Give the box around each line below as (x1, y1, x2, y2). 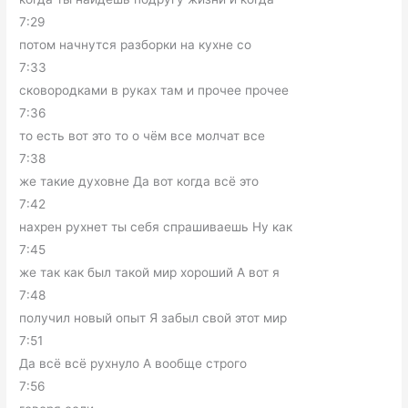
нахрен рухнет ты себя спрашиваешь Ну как (19, 219, 293, 234)
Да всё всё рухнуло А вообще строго (19, 356, 248, 371)
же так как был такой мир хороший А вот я (19, 265, 280, 280)
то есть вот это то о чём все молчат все (19, 128, 266, 143)
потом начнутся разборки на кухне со (19, 37, 252, 52)
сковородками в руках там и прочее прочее (19, 83, 290, 97)
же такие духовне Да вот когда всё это (19, 174, 260, 189)
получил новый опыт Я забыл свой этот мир (19, 311, 288, 325)
